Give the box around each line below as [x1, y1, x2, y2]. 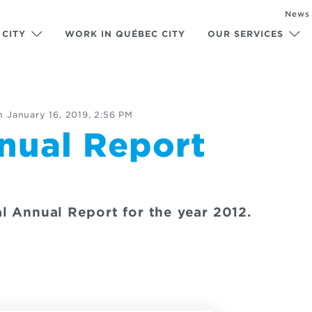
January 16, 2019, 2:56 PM [6, 109, 133, 120]
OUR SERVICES [208, 29, 283, 39]
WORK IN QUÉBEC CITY [65, 29, 185, 39]
